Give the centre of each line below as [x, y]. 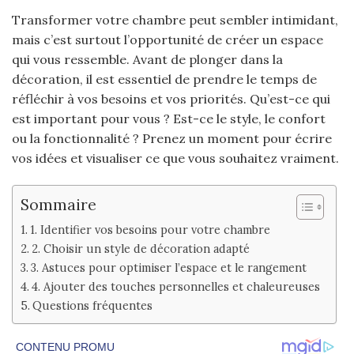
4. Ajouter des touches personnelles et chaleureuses [175, 287]
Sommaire [58, 204]
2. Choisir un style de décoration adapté [140, 249]
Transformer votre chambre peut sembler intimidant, [175, 20]
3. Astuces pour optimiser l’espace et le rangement [168, 268]
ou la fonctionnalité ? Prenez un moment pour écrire [172, 139]
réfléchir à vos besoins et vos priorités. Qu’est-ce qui [171, 99]
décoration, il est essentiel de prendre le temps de [164, 79]
